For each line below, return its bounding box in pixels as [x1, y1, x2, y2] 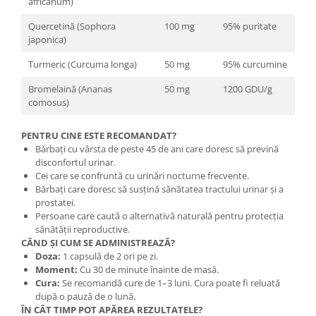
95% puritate [223, 20, 276, 33]
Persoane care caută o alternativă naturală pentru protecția [35, 209, 284, 223]
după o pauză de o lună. [35, 290, 135, 303]
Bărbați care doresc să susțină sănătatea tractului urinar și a [35, 183, 284, 196]
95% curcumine [223, 58, 287, 71]
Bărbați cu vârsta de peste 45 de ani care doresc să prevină [35, 142, 279, 156]
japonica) [28, 33, 66, 47]
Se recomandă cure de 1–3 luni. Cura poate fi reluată [60, 276, 280, 290]
